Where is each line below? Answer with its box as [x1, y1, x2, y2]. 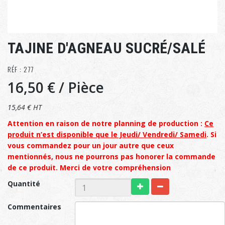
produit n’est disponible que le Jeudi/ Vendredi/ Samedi [8, 130, 206, 140]
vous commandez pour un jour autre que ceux [8, 141, 174, 151]
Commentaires [8, 202, 61, 212]
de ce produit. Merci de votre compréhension [8, 163, 171, 173]
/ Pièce [59, 78, 104, 97]
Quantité [8, 179, 40, 189]
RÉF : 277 [8, 64, 34, 75]
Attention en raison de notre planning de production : [8, 119, 204, 129]
